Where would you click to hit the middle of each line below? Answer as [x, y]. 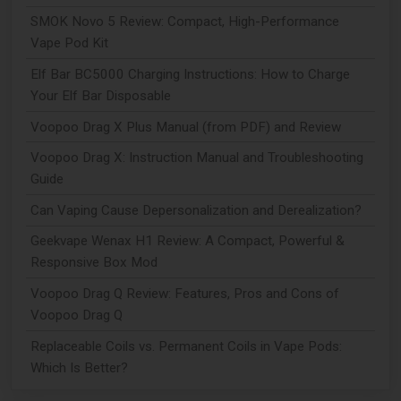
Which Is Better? [79, 367]
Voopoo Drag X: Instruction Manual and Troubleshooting [196, 158]
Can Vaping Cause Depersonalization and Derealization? [196, 210]
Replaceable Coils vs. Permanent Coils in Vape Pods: [186, 346]
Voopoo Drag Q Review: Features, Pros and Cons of [184, 293]
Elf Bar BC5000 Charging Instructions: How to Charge [190, 74]
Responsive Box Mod [94, 263]
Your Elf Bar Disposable [100, 95]
